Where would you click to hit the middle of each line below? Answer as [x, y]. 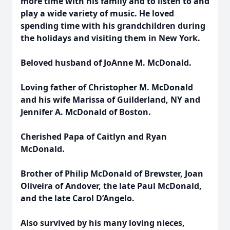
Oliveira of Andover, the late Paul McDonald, [111, 186]
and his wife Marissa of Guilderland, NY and [110, 100]
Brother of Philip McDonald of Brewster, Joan [112, 174]
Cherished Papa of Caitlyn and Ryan [94, 137]
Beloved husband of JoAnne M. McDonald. [106, 63]
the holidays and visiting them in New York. [110, 38]
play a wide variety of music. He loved [97, 13]
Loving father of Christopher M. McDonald [107, 87]
